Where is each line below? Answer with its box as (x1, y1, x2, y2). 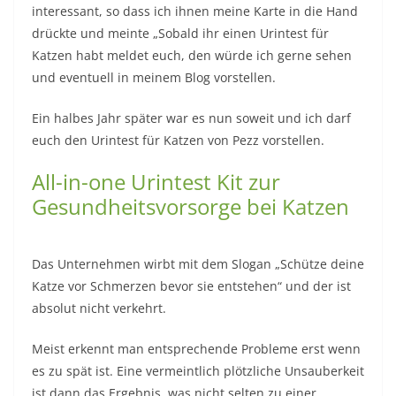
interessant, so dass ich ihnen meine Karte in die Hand (32, 3, 358, 20)
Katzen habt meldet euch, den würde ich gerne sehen (32, 47, 352, 65)
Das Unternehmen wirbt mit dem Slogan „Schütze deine (32, 255, 364, 273)
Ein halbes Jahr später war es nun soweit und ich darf (32, 110, 351, 127)
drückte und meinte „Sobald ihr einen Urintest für (32, 25, 329, 42)
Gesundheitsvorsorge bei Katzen (32, 192, 349, 222)
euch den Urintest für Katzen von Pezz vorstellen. (32, 132, 324, 149)
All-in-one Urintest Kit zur (32, 167, 280, 197)
